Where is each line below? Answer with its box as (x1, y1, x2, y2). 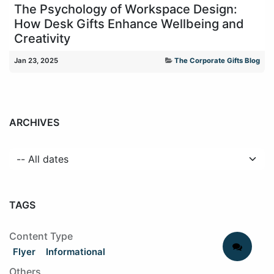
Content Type (9, 229, 73, 242)
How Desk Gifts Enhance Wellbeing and (14, 16, 244, 31)
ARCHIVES (9, 116, 59, 128)
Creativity (14, 31, 70, 46)
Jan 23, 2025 (14, 56, 58, 65)
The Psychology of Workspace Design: (14, 1, 237, 17)
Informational (46, 245, 105, 257)
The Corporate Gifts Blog (174, 56, 260, 65)
